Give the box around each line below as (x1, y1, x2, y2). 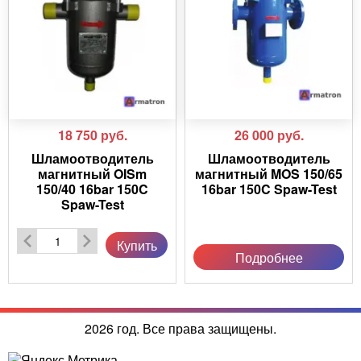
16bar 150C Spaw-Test (201, 180, 337, 198)
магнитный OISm (38, 164, 147, 183)
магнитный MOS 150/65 (195, 164, 342, 183)
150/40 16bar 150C (36, 180, 148, 198)
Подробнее (234, 247, 303, 267)
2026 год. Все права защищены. (85, 319, 276, 338)
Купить (116, 235, 157, 255)
